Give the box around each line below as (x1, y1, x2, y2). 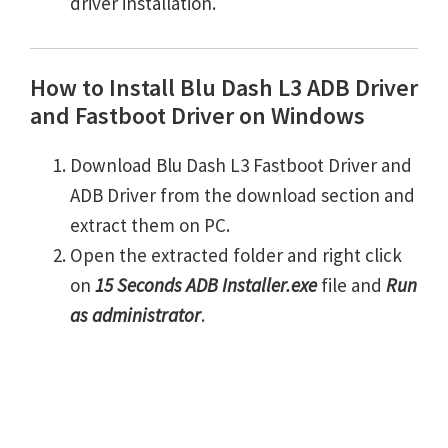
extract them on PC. (70, 213, 230, 238)
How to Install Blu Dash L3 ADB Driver (30, 72, 418, 104)
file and (317, 273, 386, 298)
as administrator (70, 303, 201, 328)
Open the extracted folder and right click (70, 243, 402, 268)
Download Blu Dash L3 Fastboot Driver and (70, 153, 412, 178)
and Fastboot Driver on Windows (30, 100, 365, 132)
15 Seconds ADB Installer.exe (95, 273, 317, 298)
